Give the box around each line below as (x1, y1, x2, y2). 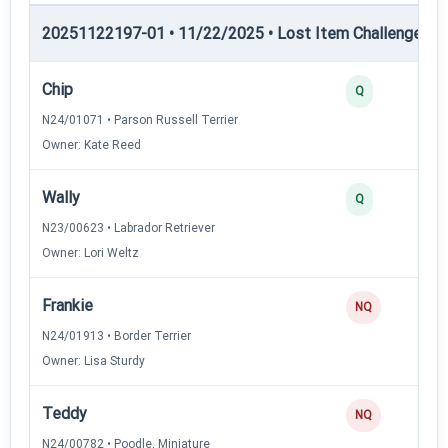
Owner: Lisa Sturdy (42, 353, 145, 368)
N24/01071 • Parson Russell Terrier (42, 112, 238, 127)
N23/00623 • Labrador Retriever (42, 220, 215, 235)
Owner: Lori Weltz (42, 245, 139, 260)
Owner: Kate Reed (42, 137, 141, 152)
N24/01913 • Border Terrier (42, 328, 191, 343)
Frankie (42, 295, 93, 315)
